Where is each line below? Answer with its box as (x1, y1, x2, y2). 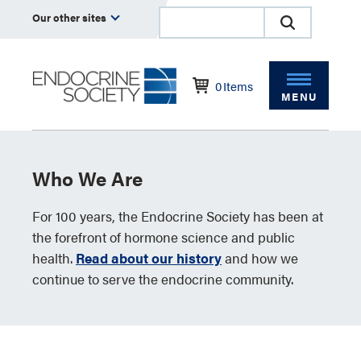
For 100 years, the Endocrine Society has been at (32, 206, 323, 226)
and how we (222, 248, 298, 268)
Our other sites (32, 10, 109, 25)
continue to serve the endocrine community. (32, 269, 293, 288)
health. (32, 248, 76, 268)
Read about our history (76, 248, 222, 268)
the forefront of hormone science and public (32, 227, 295, 247)
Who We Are (32, 164, 143, 192)
